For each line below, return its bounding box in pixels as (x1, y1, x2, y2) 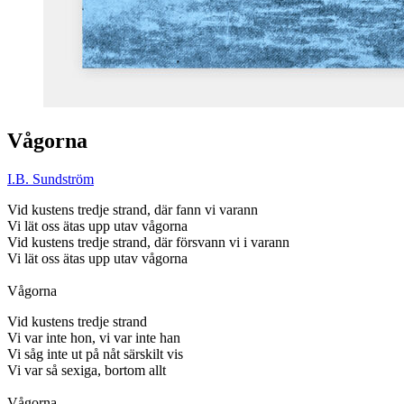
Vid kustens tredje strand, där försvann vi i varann (7, 234, 289, 251)
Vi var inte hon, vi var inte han (7, 330, 180, 346)
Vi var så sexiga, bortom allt (7, 363, 166, 379)
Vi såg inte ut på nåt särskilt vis (7, 346, 183, 363)
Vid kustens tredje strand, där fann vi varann (7, 202, 258, 218)
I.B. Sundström (7, 171, 94, 188)
